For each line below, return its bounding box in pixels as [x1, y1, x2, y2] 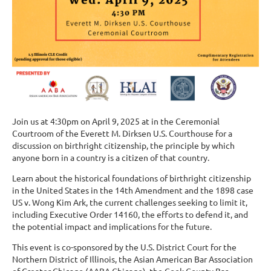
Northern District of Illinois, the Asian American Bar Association [12, 253, 253, 265]
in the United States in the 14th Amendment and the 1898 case [12, 184, 253, 196]
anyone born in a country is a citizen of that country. [12, 152, 209, 163]
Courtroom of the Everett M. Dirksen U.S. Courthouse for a [12, 128, 232, 139]
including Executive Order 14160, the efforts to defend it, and [12, 209, 248, 220]
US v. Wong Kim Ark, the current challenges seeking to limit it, [12, 197, 247, 208]
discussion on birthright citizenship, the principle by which [12, 140, 235, 151]
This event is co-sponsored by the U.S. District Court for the [12, 241, 237, 253]
